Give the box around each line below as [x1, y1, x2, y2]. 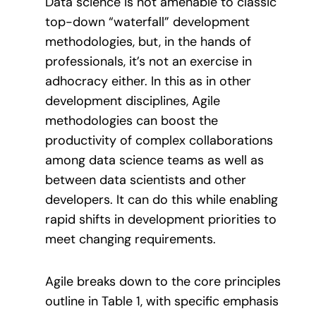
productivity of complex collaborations [45, 131, 273, 149]
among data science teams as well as [45, 151, 264, 169]
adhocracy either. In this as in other [45, 72, 251, 90]
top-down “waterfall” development [45, 13, 250, 30]
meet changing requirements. [45, 230, 216, 248]
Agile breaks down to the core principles [45, 273, 281, 291]
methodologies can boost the [45, 111, 218, 129]
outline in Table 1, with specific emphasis [45, 293, 279, 310]
